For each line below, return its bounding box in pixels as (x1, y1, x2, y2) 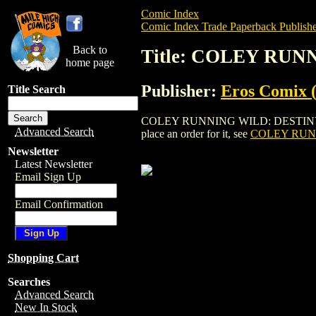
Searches (8, 276, 50, 288)
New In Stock (15, 301, 77, 313)
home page (66, 56, 114, 68)
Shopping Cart (8, 252, 79, 264)
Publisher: (141, 81, 221, 100)
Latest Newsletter (15, 158, 92, 170)
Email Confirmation (15, 198, 103, 210)
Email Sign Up (15, 171, 81, 183)
